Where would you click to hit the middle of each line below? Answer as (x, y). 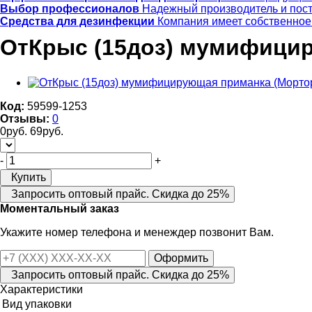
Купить (29, 177)
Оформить (181, 258)
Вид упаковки (37, 304)
